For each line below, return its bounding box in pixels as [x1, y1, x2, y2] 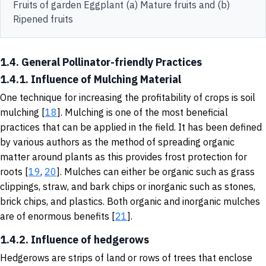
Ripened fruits [13, 12, 73, 25]
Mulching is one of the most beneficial [65, 106, 228, 118]
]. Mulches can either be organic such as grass [56, 165, 255, 178]
